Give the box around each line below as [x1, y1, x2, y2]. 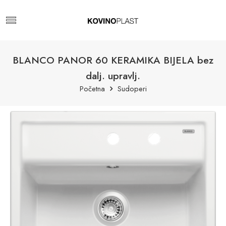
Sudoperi [117, 83, 147, 94]
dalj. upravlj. [86, 69, 140, 83]
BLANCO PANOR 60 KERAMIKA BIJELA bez [13, 53, 213, 67]
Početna [79, 83, 105, 94]
